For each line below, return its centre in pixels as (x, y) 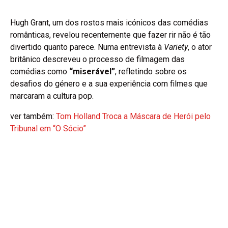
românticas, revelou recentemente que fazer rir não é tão (110, 35)
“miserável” (92, 72)
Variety (176, 47)
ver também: (33, 117)
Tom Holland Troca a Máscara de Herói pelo (133, 117)
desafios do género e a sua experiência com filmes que (109, 84)
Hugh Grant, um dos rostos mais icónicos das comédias (109, 23)
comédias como (40, 72)
